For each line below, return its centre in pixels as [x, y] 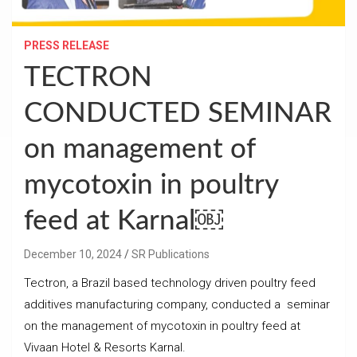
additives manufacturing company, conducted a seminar [177, 304]
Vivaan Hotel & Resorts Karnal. [105, 347]
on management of [139, 149]
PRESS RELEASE [67, 45]
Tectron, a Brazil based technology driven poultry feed [170, 282]
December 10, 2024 [73, 254]
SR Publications [171, 254]
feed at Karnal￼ [124, 221]
